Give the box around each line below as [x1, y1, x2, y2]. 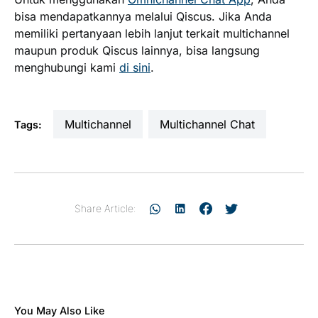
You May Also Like [14, 304, 104, 317]
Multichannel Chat [170, 116, 255, 131]
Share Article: [74, 202, 136, 215]
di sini [119, 60, 150, 75]
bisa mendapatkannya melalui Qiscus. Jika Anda [14, 9, 272, 23]
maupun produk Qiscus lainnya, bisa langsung [14, 43, 260, 57]
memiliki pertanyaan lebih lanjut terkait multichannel [14, 26, 290, 40]
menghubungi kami [14, 60, 119, 75]
